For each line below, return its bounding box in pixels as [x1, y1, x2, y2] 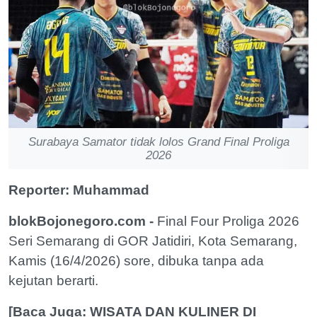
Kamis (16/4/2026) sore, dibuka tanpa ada [8, 253, 264, 269]
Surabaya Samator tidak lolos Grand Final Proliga [28, 135, 289, 149]
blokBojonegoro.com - [8, 214, 154, 229]
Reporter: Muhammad [8, 183, 149, 198]
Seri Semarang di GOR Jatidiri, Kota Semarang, [8, 234, 297, 249]
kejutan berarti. [8, 273, 102, 289]
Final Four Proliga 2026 [154, 214, 299, 229]
